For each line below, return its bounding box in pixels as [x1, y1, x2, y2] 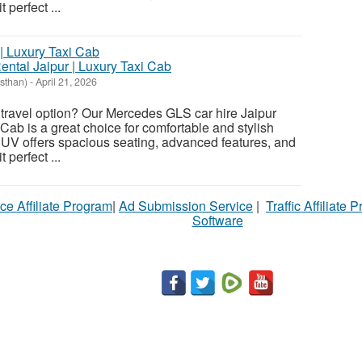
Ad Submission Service [119, 196, 253, 216]
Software [192, 211, 243, 230]
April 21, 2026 [33, 74, 97, 90]
